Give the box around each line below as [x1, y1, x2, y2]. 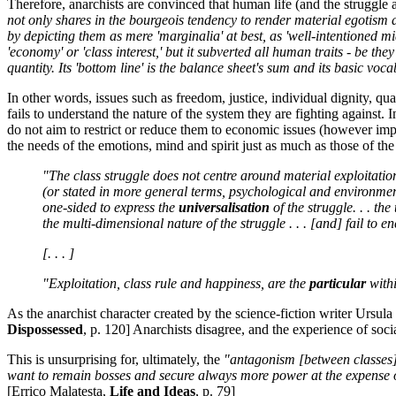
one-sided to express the [42, 200, 179, 216]
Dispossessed [7, 322, 83, 338]
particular [309, 276, 366, 292]
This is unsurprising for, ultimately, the [7, 352, 224, 368]
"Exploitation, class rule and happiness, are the [42, 276, 309, 292]
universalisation [179, 200, 270, 216]
